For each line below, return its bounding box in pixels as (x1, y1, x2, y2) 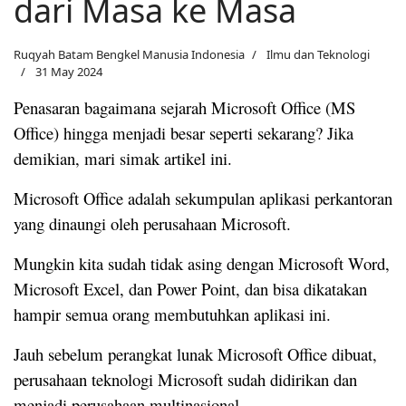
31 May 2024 (35, 63, 102, 80)
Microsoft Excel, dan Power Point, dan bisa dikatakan (14, 276, 367, 300)
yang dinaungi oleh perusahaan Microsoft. (14, 211, 291, 235)
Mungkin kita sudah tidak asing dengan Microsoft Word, (14, 251, 390, 275)
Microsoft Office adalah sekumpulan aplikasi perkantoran (14, 186, 392, 209)
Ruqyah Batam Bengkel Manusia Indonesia (14, 45, 245, 63)
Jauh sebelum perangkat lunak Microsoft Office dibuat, (14, 342, 377, 365)
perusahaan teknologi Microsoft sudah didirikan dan (14, 367, 357, 391)
